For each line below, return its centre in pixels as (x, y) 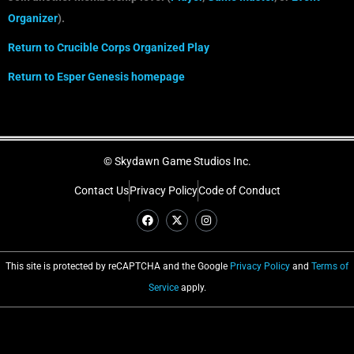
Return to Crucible (53, 47)
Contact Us (101, 190)
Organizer (33, 18)
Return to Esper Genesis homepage (96, 76)
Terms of (330, 266)
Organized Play (170, 47)
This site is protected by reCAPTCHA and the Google (118, 266)
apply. (192, 287)
